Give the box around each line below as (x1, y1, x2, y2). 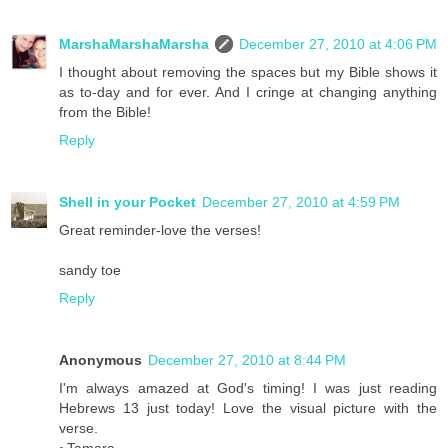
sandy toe (59, 262, 121, 279)
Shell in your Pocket (59, 194, 196, 211)
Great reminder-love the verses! (59, 222, 261, 239)
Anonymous (59, 352, 142, 369)
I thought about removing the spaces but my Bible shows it (59, 64, 437, 81)
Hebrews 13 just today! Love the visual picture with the (59, 400, 437, 417)
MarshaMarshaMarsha (59, 36, 209, 53)
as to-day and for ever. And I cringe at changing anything (59, 84, 437, 101)
